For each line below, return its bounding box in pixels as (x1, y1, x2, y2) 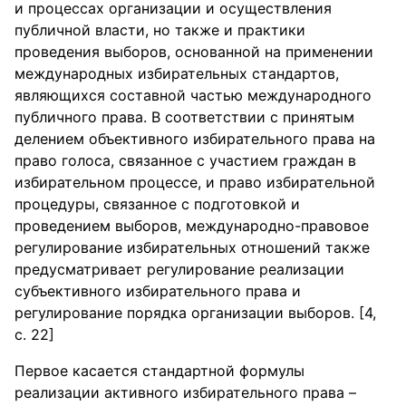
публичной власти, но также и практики (14, 21, 305, 39)
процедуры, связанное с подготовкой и (14, 195, 300, 213)
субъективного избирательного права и (14, 282, 301, 300)
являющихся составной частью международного (14, 86, 372, 104)
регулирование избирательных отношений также (14, 238, 370, 256)
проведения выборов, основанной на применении (14, 43, 373, 61)
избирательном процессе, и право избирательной (14, 173, 375, 191)
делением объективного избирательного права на (14, 130, 375, 148)
